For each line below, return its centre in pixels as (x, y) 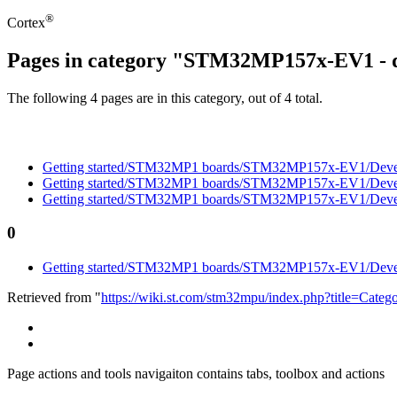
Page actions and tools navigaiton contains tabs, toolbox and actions (196, 374)
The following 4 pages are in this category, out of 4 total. (165, 98)
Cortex (26, 23)
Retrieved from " (54, 298)
